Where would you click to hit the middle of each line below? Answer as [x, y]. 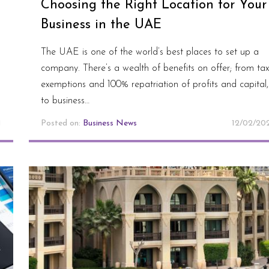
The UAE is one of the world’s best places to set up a [150, 52]
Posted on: [62, 123]
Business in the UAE [101, 25]
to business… [65, 101]
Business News [110, 123]
